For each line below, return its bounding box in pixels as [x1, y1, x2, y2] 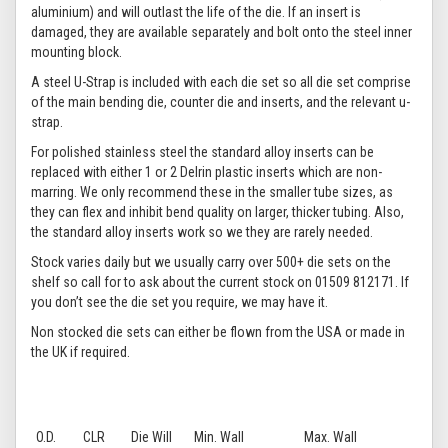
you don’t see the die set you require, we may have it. [31, 294, 328, 310]
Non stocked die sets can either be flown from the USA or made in [31, 324, 405, 340]
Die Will [131, 429, 172, 445]
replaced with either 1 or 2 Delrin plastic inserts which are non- [31, 164, 382, 180]
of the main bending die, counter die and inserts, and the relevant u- [31, 94, 410, 110]
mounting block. [31, 44, 122, 60]
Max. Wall [304, 429, 357, 445]
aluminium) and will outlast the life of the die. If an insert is [31, 4, 361, 20]
